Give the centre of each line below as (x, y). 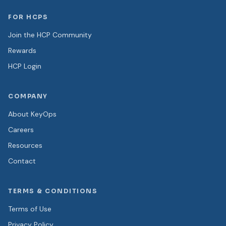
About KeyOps (32, 114)
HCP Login (25, 66)
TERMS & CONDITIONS (53, 191)
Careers (21, 130)
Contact (22, 161)
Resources (25, 145)
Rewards (22, 50)
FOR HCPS (28, 17)
